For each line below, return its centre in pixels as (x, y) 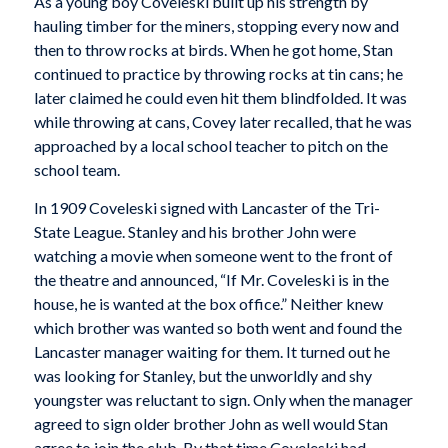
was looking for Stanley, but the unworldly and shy (202, 376)
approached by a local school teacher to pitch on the (210, 146)
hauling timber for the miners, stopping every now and (216, 26)
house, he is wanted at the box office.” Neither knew (208, 304)
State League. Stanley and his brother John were (194, 232)
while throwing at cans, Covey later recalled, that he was (222, 122)
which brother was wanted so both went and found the (217, 328)
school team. (76, 170)
